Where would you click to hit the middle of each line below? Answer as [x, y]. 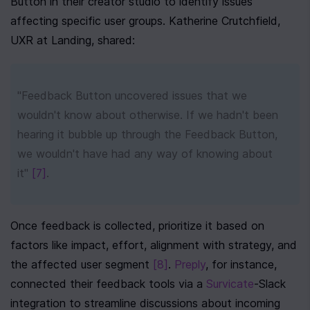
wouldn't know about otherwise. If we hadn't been [148, 115]
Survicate [230, 284]
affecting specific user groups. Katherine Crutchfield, [145, 21]
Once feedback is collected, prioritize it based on [137, 226]
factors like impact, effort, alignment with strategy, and [154, 245]
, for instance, [241, 264]
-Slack [270, 284]
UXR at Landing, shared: [73, 40]
